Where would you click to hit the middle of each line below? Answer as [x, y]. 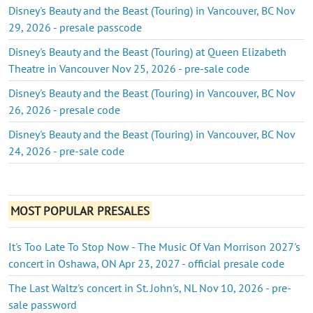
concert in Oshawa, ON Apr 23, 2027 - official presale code [146, 263]
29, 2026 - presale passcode [75, 27]
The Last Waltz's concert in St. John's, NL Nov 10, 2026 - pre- [150, 287]
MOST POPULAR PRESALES [80, 211]
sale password [43, 304]
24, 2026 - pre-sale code [66, 151]
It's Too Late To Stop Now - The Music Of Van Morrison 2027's [154, 246]
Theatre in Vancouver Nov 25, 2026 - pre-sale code [129, 68]
